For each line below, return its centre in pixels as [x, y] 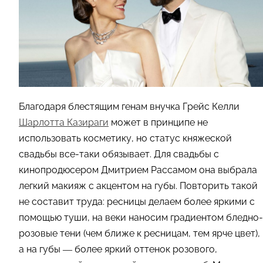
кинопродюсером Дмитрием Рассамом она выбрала [138, 170]
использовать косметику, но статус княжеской [125, 138]
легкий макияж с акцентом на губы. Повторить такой [138, 186]
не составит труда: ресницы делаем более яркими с [137, 201]
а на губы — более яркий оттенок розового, [118, 249]
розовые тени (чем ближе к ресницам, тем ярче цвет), [139, 233]
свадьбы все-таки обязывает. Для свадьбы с [119, 154]
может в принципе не [158, 122]
